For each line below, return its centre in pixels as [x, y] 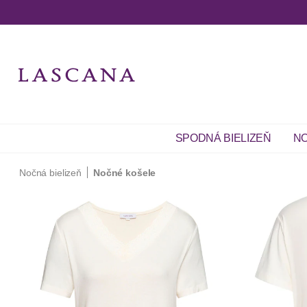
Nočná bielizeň [50, 173]
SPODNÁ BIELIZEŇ [223, 138]
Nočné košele [124, 173]
